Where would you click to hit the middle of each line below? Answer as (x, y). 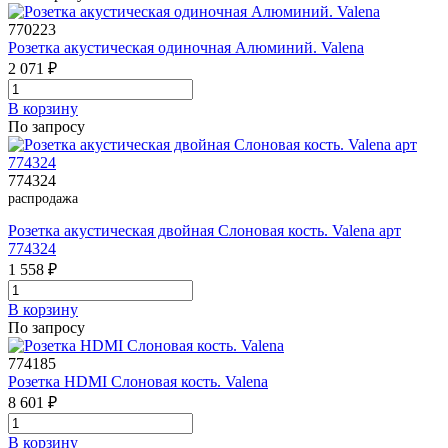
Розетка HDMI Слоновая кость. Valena (138, 381)
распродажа (43, 198)
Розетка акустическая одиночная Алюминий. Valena (186, 47)
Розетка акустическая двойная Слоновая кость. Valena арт (204, 230)
